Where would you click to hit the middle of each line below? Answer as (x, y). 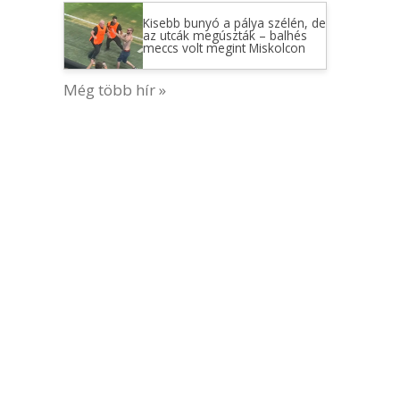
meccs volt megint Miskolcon (224, 48)
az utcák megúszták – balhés (225, 35)
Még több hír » (115, 89)
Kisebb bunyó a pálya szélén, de (234, 23)
